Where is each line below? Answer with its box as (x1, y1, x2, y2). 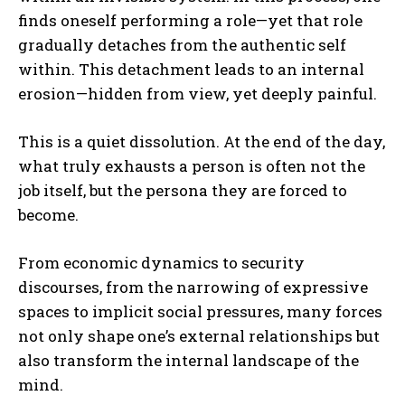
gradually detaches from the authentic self (18, 33, 346, 55)
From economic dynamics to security (18, 251, 305, 273)
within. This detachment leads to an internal (18, 58, 364, 80)
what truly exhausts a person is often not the (18, 155, 365, 176)
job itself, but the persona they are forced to (18, 179, 347, 201)
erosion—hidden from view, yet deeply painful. (18, 82, 377, 104)
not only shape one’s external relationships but (18, 325, 380, 346)
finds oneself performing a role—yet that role (18, 9, 363, 31)
